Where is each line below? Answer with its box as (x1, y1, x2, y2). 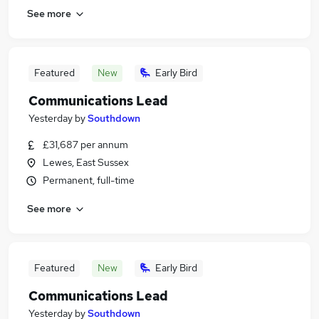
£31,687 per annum (43, 138, 128, 151)
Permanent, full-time (43, 174, 135, 187)
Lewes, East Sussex (43, 156, 129, 169)
